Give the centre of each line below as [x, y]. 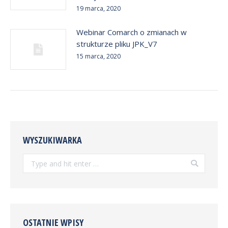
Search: [35, 159]
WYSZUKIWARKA [52, 140]
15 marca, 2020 [98, 56]
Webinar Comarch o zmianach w [132, 32]
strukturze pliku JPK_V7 [117, 44]
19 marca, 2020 [98, 9]
